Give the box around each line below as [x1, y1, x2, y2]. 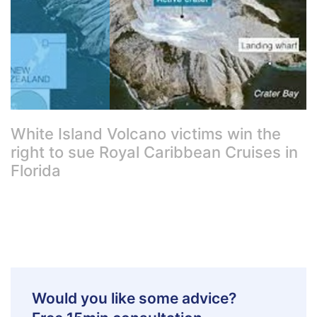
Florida [11, 161, 61, 180]
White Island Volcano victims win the [11, 125, 281, 143]
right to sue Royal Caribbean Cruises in [11, 143, 298, 161]
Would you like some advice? [32, 289, 236, 307]
